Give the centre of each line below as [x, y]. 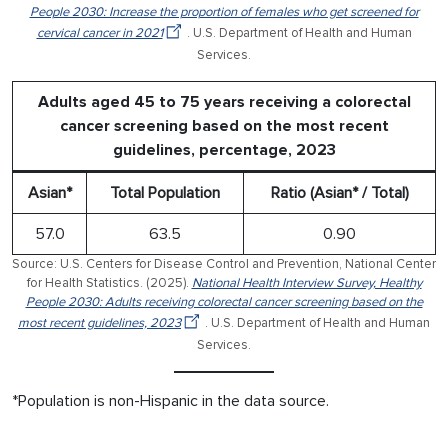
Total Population [165, 192]
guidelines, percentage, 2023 [224, 149]
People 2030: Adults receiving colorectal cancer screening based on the [224, 301]
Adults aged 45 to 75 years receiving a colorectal [224, 101]
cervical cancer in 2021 [99, 32]
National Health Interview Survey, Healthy [306, 282]
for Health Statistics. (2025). [109, 282]
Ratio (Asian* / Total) [339, 192]
